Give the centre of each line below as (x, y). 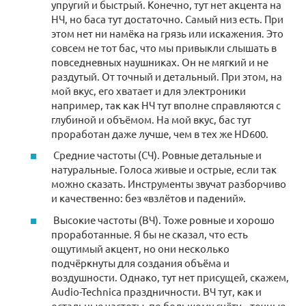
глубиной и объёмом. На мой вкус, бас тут (151, 119)
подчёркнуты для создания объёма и (140, 262)
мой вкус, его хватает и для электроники (149, 90)
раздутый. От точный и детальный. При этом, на (167, 76)
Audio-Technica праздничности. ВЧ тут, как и (156, 291)
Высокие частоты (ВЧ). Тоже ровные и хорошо (163, 219)
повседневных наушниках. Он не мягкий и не (160, 61)
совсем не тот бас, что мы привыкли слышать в (164, 47)
